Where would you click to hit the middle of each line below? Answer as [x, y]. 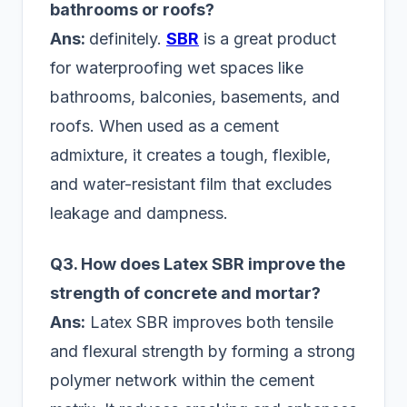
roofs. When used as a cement [164, 126]
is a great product [268, 39]
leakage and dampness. [139, 213]
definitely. [128, 39]
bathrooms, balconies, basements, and [195, 97]
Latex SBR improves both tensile [209, 323]
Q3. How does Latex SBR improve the [198, 264]
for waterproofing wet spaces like [177, 68]
